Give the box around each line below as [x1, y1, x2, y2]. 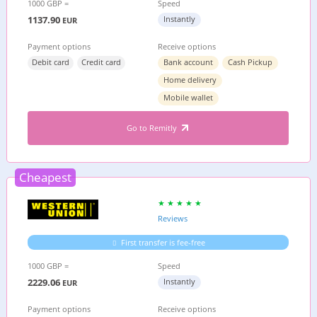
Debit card [32, 57, 70, 67]
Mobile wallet [163, 92, 214, 103]
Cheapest [18, 169, 71, 185]
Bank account [163, 57, 214, 67]
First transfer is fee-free [121, 237, 206, 248]
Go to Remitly [126, 122, 179, 133]
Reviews [158, 213, 188, 224]
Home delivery [163, 74, 217, 85]
